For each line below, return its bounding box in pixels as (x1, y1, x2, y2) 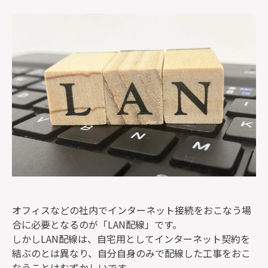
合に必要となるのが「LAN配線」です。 (12, 217, 182, 232)
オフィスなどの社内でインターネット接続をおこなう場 (12, 203, 251, 217)
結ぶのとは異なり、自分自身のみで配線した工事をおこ (12, 246, 251, 260)
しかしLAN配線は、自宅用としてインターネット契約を (12, 232, 250, 246)
